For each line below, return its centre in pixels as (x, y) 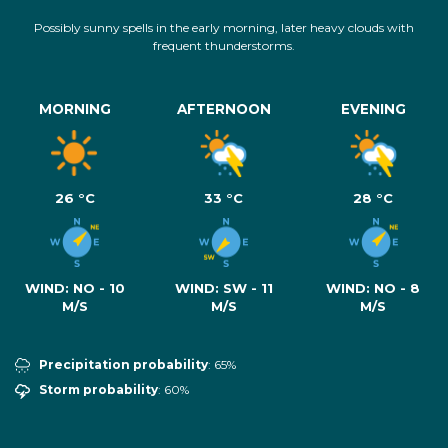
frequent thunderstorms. (224, 45)
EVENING (373, 108)
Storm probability (98, 390)
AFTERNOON (223, 108)
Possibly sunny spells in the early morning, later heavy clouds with (224, 27)
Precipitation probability (123, 364)
